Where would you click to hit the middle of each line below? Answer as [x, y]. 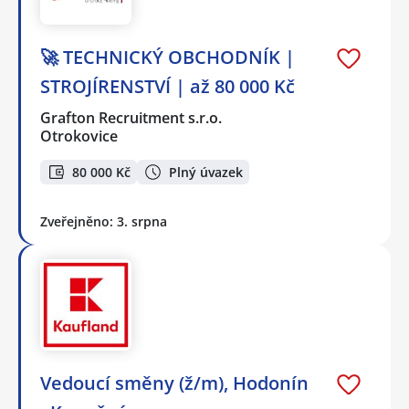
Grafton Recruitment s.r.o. [132, 118]
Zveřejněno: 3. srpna [104, 221]
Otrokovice [79, 136]
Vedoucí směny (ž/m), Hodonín [174, 383]
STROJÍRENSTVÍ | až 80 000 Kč [168, 87]
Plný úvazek [206, 172]
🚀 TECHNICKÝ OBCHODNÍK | [168, 58]
